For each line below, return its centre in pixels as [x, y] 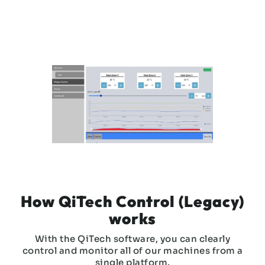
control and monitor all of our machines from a [132, 251]
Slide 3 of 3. [80, 185]
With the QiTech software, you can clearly [132, 239]
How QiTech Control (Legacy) [132, 201]
